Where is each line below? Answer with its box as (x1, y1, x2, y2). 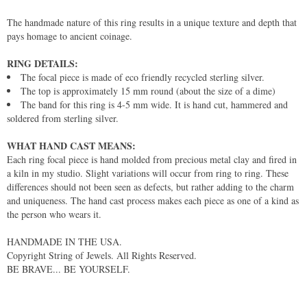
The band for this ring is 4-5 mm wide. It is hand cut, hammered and (21, 97, 288, 111)
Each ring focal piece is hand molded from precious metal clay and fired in (7, 152, 297, 166)
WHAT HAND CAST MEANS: (7, 138, 136, 153)
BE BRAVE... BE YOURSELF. (7, 262, 130, 275)
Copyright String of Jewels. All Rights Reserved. (7, 248, 197, 262)
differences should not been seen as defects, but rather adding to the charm (7, 180, 294, 193)
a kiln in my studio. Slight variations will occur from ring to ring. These (7, 166, 288, 180)
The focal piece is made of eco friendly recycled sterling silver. (21, 70, 265, 84)
